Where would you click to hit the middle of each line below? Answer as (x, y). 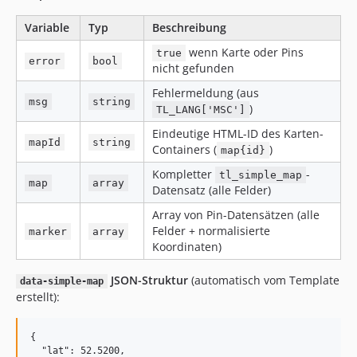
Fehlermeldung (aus (206, 93)
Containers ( (184, 149)
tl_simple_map (261, 175)
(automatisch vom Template (263, 280)
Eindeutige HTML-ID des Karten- (238, 133)
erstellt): (38, 297)
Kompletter (184, 174)
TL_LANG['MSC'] (201, 110)
